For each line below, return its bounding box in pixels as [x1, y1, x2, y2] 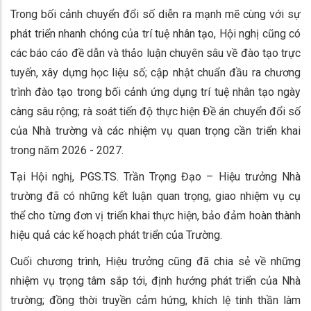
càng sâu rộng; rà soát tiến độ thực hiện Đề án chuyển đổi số [10, 104, 301, 118]
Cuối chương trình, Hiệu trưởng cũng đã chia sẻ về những [10, 254, 301, 268]
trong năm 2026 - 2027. [10, 143, 124, 157]
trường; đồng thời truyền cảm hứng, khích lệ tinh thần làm [10, 293, 301, 307]
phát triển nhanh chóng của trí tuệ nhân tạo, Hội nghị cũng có [10, 26, 301, 40]
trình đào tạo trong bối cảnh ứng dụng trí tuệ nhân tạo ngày [10, 85, 301, 99]
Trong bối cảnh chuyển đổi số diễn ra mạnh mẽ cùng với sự [10, 7, 301, 21]
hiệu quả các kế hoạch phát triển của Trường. [10, 228, 222, 242]
